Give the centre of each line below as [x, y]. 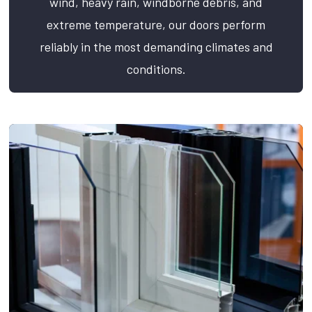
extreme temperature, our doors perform [156, 25]
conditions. [156, 69]
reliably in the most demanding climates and [156, 47]
